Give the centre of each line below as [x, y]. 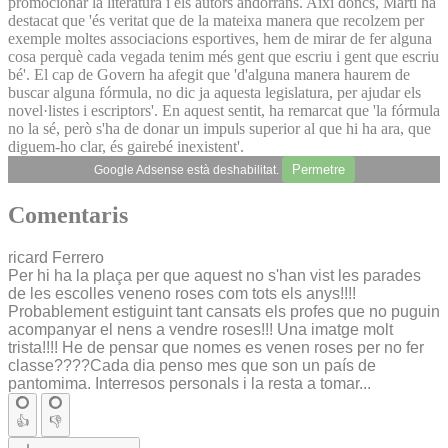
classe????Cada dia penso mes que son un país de [192, 366]
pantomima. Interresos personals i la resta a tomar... [189, 384]
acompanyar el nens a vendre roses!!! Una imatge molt [200, 330]
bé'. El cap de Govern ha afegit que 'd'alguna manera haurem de [209, 74]
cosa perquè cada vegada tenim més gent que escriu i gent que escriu [223, 56]
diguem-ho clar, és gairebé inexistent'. [126, 146]
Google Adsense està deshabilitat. [187, 169]
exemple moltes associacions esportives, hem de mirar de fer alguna [220, 38]
